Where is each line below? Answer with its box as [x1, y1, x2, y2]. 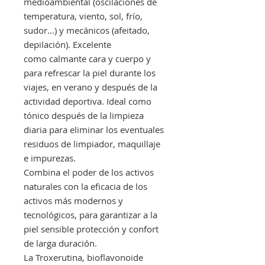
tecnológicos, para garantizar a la [24, 208, 157, 221]
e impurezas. [24, 151, 76, 164]
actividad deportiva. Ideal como [24, 95, 151, 107]
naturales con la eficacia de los [24, 180, 147, 192]
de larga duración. [24, 237, 97, 249]
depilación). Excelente [24, 38, 111, 50]
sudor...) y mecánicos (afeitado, [24, 24, 150, 36]
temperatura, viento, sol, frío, [24, 9, 143, 22]
